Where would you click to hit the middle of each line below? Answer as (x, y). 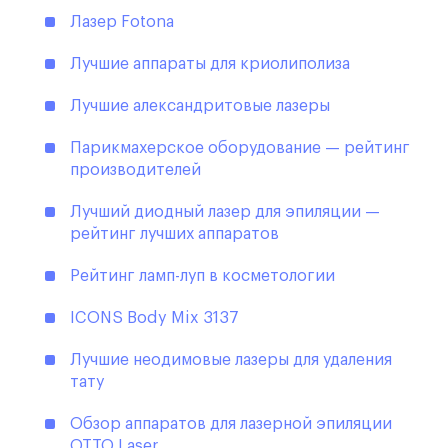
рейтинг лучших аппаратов (174, 234)
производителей (135, 170)
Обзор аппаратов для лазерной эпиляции (231, 424)
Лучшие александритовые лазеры (200, 106)
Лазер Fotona (122, 22)
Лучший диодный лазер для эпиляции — (225, 212)
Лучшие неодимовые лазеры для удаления (231, 360)
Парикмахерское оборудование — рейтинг (240, 148)
